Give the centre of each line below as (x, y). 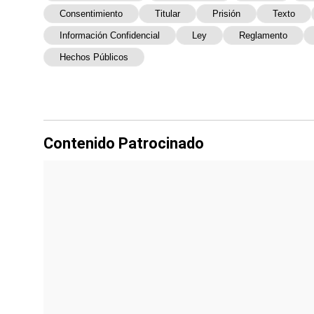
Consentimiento (91, 14)
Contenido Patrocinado (124, 144)
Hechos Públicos (94, 57)
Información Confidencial (110, 36)
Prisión (226, 14)
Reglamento (263, 36)
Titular (168, 14)
